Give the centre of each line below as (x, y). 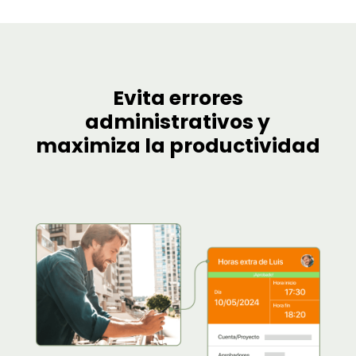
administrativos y (178, 122)
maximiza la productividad (178, 145)
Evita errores (178, 98)
